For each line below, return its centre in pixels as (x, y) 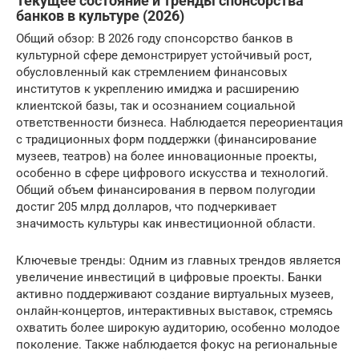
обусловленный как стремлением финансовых (151, 72)
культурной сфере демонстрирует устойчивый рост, (164, 55)
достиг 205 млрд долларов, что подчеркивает (146, 207)
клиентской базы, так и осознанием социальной (156, 106)
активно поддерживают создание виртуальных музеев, (175, 294)
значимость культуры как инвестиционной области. (166, 224)
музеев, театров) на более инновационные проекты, (166, 156)
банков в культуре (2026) (100, 16)
